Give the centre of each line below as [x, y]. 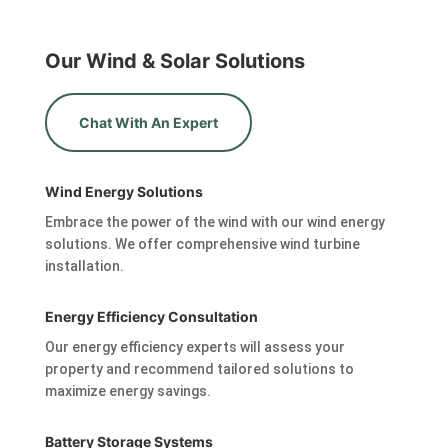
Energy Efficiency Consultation [151, 317]
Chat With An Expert [148, 123]
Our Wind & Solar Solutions [174, 61]
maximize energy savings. [127, 391]
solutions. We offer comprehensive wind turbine [202, 244]
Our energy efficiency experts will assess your [194, 347]
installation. [84, 266]
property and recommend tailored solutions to [199, 369]
